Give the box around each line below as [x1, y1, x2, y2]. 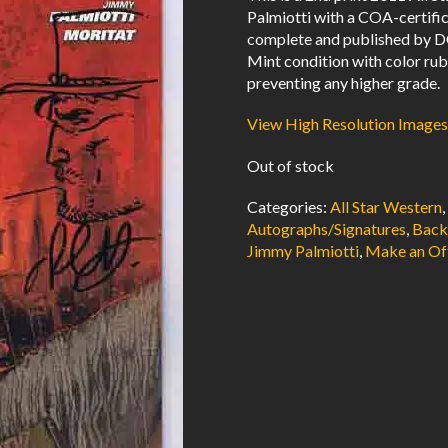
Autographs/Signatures [247, 218, 407, 238]
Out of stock [247, 155, 335, 175]
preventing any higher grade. [247, 73, 441, 93]
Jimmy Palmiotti [247, 240, 360, 260]
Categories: [247, 196, 331, 216]
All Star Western [330, 196, 443, 216]
